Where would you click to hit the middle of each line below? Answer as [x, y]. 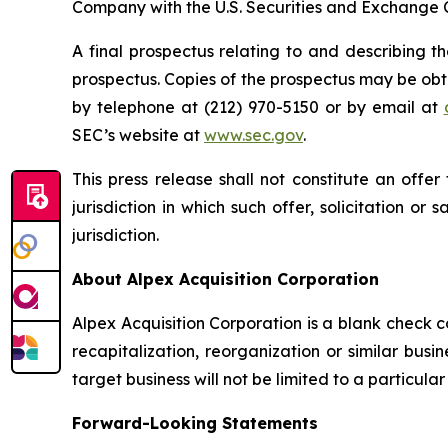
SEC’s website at [138, 135]
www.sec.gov [253, 135]
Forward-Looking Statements [195, 423]
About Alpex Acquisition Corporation [225, 279]
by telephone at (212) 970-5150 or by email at [258, 107]
